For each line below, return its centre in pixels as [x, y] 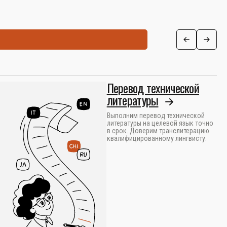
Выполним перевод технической [156, 116]
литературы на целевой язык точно [160, 123]
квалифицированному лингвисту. [157, 138]
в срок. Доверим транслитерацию [158, 131]
